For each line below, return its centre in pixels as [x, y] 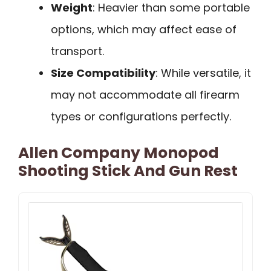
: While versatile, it [203, 73]
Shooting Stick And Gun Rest [128, 171]
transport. [77, 51]
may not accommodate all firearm [145, 94]
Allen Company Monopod [119, 152]
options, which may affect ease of [144, 29]
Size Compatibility [103, 73]
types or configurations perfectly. [141, 116]
